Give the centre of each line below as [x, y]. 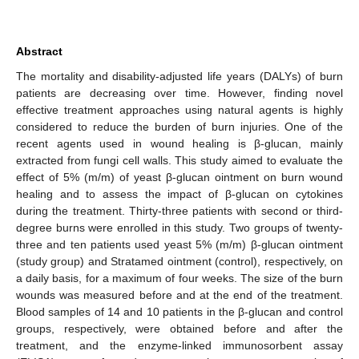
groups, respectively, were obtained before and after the [179, 328]
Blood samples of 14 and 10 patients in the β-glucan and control [179, 311]
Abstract [39, 51]
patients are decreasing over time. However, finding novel [179, 93]
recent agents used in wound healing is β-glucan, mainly [179, 143]
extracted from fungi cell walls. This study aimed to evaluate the [179, 160]
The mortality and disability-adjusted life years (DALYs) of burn [179, 76]
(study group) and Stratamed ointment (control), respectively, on [179, 261]
